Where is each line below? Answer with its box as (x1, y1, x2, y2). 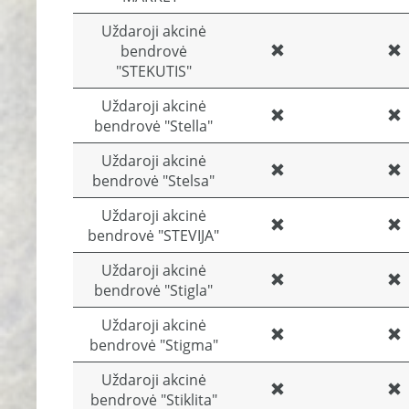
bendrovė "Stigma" (89, 335, 218, 355)
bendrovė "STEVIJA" (88, 225, 219, 246)
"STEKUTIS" (115, 61, 192, 81)
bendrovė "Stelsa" (92, 171, 215, 191)
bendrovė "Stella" (94, 116, 213, 136)
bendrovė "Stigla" (94, 280, 213, 300)
